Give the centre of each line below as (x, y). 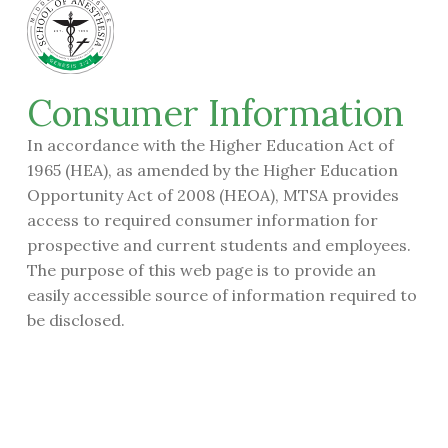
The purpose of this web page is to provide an (201, 270)
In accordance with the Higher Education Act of (210, 145)
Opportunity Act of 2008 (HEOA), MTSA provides (212, 195)
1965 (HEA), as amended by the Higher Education (212, 170)
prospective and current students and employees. (218, 245)
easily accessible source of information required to (221, 295)
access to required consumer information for (202, 220)
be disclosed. (75, 320)
